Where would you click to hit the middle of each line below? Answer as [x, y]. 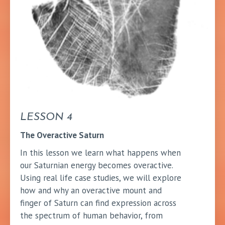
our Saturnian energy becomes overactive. [96, 165]
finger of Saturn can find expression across [98, 203]
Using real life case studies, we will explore [101, 178]
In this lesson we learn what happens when [100, 152]
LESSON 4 [46, 117]
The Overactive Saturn [62, 135]
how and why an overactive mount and [91, 190]
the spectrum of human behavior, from [91, 215]
